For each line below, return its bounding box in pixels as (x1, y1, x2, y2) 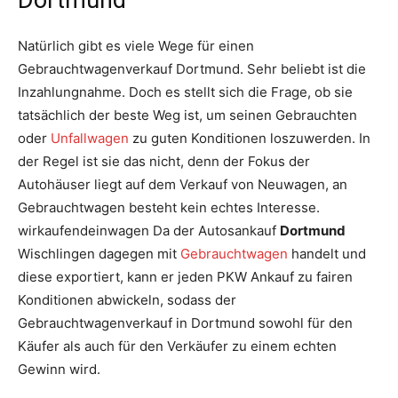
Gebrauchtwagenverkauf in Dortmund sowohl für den (18, 314, 353, 332)
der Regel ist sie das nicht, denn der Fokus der (18, 153, 310, 171)
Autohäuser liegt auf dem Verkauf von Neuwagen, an (18, 176, 347, 194)
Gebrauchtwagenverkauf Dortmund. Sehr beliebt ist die (18, 60, 366, 78)
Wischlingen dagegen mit (18, 245, 180, 263)
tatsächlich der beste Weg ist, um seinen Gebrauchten (18, 107, 357, 124)
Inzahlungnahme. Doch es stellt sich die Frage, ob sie (18, 84, 353, 101)
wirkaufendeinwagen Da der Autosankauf (18, 222, 280, 240)
